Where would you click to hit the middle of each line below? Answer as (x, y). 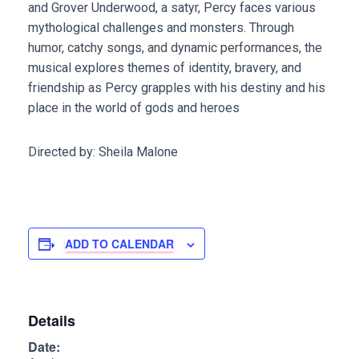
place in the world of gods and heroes (134, 108)
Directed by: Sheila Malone (103, 152)
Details (52, 321)
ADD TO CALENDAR (119, 244)
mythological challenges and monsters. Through (161, 28)
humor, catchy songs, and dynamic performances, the (175, 48)
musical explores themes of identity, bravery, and (165, 68)
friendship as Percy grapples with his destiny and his (177, 88)
